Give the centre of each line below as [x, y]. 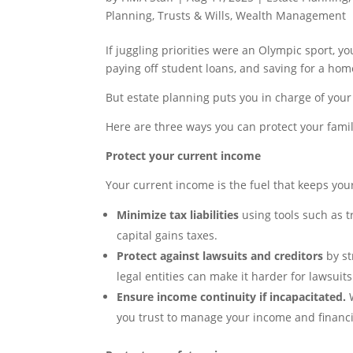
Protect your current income [184, 156]
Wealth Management [291, 16]
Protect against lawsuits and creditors [220, 256]
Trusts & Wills [194, 16]
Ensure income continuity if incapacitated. [232, 297]
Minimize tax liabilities [178, 215]
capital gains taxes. [167, 236]
